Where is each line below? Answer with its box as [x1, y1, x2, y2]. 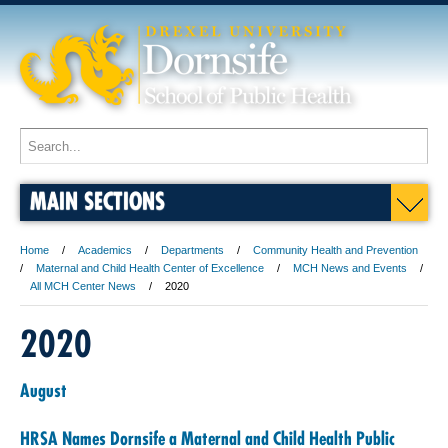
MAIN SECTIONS [30, 186, 165, 215]
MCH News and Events [293, 262, 407, 274]
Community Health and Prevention [253, 244, 418, 256]
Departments [161, 244, 224, 256]
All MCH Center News [30, 280, 136, 292]
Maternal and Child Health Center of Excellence [36, 262, 264, 274]
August [20, 379, 67, 402]
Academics [78, 244, 132, 256]
